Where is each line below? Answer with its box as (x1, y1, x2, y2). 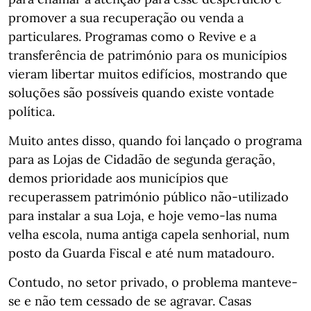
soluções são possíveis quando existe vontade (8, 85, 274, 101)
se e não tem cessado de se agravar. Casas (8, 293, 251, 309)
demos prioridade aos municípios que (8, 170, 228, 186)
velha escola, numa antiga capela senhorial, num (8, 226, 289, 242)
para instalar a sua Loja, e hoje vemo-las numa (8, 208, 277, 224)
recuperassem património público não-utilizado (8, 189, 289, 205)
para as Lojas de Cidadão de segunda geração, (8, 151, 276, 167)
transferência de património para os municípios (8, 47, 287, 63)
